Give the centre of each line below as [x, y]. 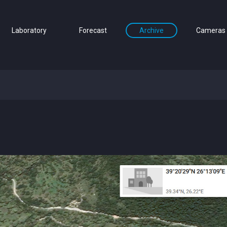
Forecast [93, 30]
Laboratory [29, 30]
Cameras [211, 30]
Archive [152, 30]
